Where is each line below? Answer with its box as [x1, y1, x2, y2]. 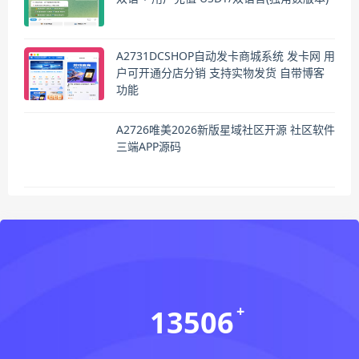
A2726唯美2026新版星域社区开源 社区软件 [116, 122, 335, 138]
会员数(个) [169, 339, 214, 353]
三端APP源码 [116, 139, 181, 155]
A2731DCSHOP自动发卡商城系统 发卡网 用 [116, 47, 335, 63]
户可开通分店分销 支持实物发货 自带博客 [116, 64, 325, 80]
